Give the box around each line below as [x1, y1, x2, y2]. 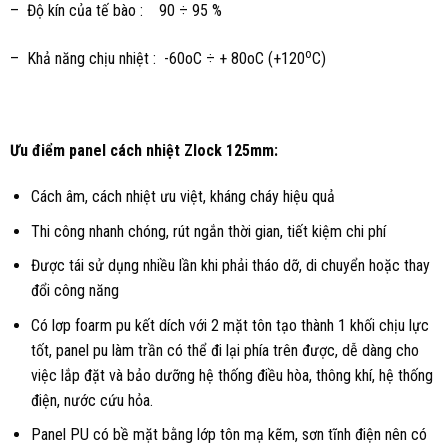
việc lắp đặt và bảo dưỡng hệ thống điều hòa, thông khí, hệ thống [30, 365, 433, 385]
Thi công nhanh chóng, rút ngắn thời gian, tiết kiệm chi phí [30, 221, 386, 241]
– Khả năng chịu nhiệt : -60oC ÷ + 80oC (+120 [10, 49, 305, 69]
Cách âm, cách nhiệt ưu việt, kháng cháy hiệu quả [30, 187, 335, 207]
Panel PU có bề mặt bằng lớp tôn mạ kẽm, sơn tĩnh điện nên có [30, 425, 427, 445]
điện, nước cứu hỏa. [30, 390, 153, 410]
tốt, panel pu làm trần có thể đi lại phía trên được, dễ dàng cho [30, 340, 419, 360]
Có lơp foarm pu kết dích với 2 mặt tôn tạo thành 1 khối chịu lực [30, 315, 429, 335]
